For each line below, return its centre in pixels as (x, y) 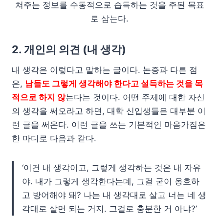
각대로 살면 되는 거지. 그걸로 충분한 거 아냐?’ (109, 208)
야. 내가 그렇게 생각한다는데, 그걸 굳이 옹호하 (111, 181)
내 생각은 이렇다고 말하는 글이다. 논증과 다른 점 (105, 70)
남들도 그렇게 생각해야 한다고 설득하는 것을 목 (114, 83)
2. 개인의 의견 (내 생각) (69, 49)
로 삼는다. (109, 18)
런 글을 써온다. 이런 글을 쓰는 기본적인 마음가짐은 (109, 124)
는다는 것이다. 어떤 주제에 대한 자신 (135, 97)
